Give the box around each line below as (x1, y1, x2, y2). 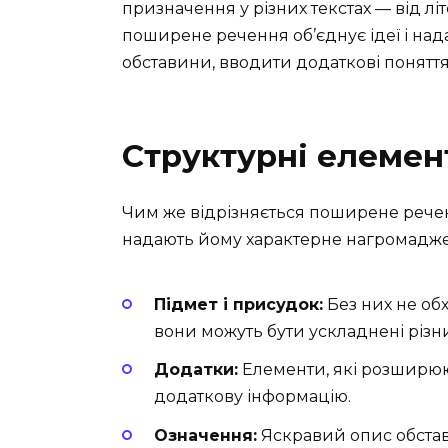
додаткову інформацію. (154, 387, 351, 407)
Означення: (154, 425, 257, 445)
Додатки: (154, 360, 238, 380)
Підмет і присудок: (154, 295, 323, 315)
